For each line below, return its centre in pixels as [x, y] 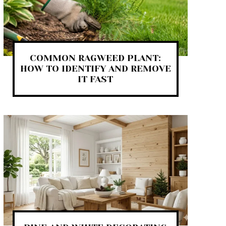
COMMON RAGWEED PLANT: [96, 58]
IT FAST [96, 79]
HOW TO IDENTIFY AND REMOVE [95, 68]
